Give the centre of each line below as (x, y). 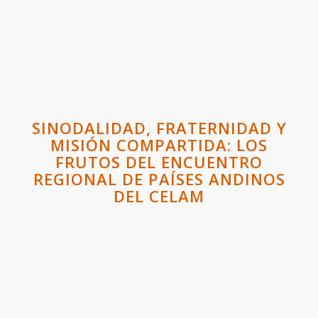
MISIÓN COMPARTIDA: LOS (159, 144)
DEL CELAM (159, 196)
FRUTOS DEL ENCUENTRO (159, 161)
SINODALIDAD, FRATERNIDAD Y (159, 127)
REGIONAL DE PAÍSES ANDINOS (159, 179)
